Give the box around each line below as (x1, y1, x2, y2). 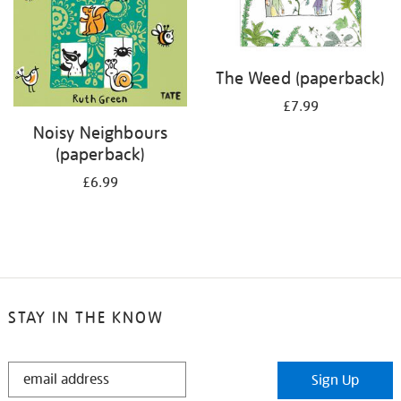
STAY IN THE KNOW (7, 307, 164, 328)
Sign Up (311, 371, 360, 390)
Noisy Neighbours (32, 122, 168, 144)
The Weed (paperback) (216, 67, 386, 89)
